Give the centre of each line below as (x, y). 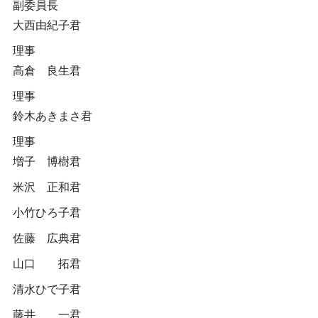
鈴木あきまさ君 (52, 116)
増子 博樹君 (46, 161)
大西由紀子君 (46, 25)
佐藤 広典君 (46, 238)
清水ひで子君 (46, 289)
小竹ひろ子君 (46, 213)
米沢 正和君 (46, 187)
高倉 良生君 (46, 71)
